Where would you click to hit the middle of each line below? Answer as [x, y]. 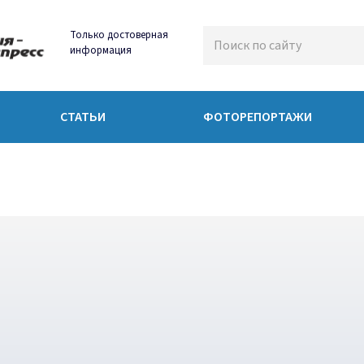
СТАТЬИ [83, 117]
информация [101, 50]
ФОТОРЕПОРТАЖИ [258, 117]
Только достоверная [119, 35]
